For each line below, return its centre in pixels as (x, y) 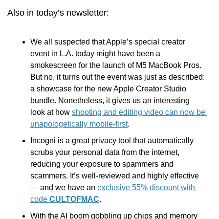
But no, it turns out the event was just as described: (118, 77)
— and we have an (64, 188)
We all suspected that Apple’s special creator (108, 42)
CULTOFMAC (74, 199)
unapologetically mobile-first (79, 124)
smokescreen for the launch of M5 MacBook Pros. (116, 66)
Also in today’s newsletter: (58, 13)
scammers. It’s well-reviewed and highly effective (115, 176)
